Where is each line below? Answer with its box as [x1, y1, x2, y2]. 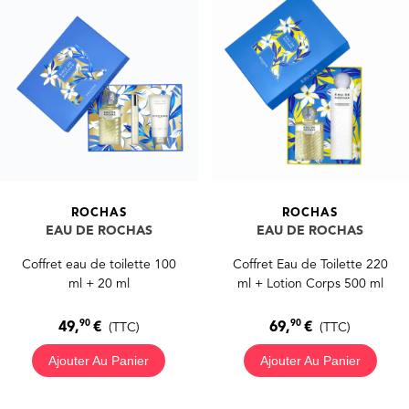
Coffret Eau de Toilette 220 [232, 257, 388, 271]
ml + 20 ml [68, 277, 130, 290]
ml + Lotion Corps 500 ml [236, 277, 383, 290]
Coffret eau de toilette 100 [21, 257, 176, 271]
